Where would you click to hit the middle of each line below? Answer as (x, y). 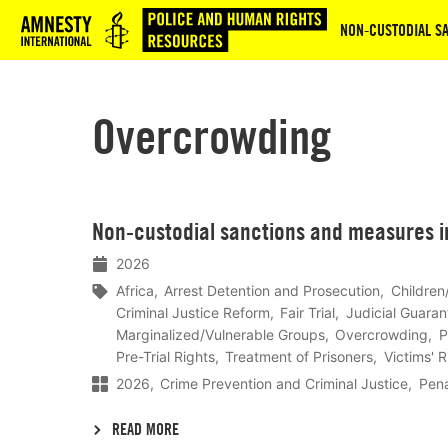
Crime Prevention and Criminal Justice (284, 383)
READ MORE (146, 429)
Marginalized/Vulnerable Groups (220, 334)
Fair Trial (308, 312)
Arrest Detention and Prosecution (272, 290)
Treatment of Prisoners (299, 356)
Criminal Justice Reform (193, 312)
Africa (135, 290)
